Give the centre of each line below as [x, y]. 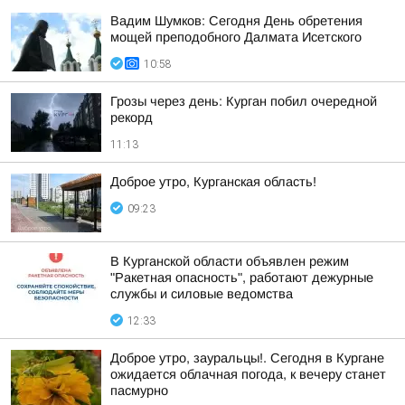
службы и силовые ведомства [202, 294]
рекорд [132, 118]
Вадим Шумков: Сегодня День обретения [236, 21]
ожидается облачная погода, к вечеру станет [248, 374]
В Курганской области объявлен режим [230, 261]
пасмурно [139, 391]
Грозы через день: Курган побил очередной [244, 101]
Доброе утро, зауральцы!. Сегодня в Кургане [247, 358]
